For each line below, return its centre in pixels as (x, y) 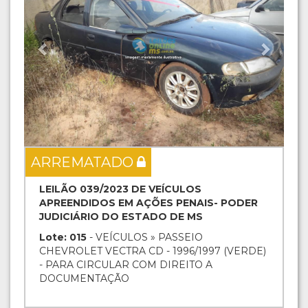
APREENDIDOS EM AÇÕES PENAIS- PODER (148, 202)
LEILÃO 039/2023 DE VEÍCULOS (120, 189)
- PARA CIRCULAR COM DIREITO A (126, 264)
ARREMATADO (84, 162)
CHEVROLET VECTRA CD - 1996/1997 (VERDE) (153, 251)
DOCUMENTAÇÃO (84, 278)
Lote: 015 (63, 237)
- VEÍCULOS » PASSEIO (145, 237)
